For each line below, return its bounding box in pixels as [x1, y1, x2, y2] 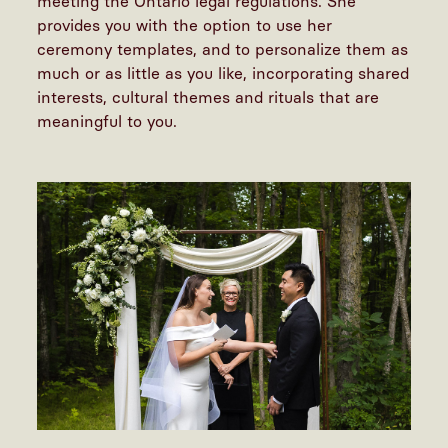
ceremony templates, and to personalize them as [37, 39, 409, 59]
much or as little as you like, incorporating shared [37, 63, 410, 83]
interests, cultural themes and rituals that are [37, 87, 380, 107]
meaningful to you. [37, 111, 178, 131]
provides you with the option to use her [37, 15, 333, 35]
